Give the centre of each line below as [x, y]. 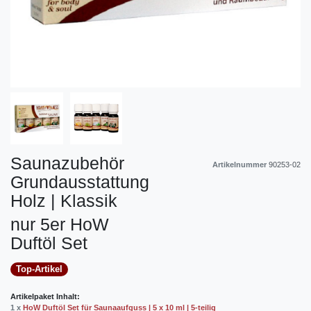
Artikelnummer [241, 165]
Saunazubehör [67, 163]
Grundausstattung [80, 182]
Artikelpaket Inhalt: [45, 296]
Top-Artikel [39, 269]
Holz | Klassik [64, 201]
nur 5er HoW [60, 225]
